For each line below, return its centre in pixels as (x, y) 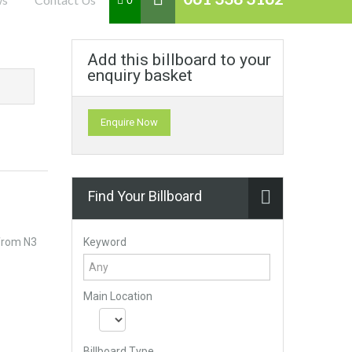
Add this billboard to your (179, 60)
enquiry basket (140, 75)
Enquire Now (129, 122)
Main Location (118, 296)
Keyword (105, 242)
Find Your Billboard (145, 196)
